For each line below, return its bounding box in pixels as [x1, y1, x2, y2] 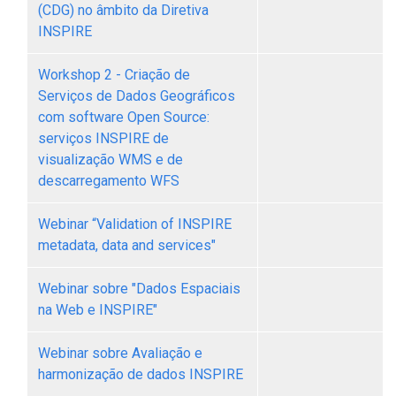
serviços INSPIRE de [38, 130, 169, 147]
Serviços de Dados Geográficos [38, 88, 235, 104]
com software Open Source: [38, 109, 209, 126]
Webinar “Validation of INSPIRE [38, 216, 232, 232]
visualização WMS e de [38, 151, 183, 168]
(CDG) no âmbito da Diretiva [38, 2, 209, 19]
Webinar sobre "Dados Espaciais [38, 280, 240, 297]
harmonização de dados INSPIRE [38, 366, 243, 383]
